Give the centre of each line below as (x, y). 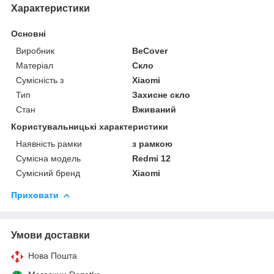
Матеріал (35, 65)
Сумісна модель (48, 158)
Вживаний (154, 109)
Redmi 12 (152, 158)
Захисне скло (161, 94)
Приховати (35, 195)
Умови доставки (50, 235)
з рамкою (153, 143)
